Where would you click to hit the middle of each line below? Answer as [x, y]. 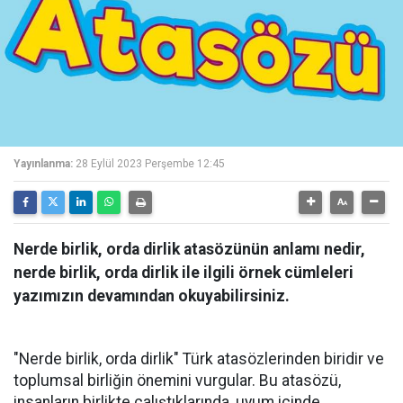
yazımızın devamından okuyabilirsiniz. [152, 296]
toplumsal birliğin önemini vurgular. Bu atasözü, [177, 381]
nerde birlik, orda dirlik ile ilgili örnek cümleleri [184, 273]
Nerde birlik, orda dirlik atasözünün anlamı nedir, [189, 249]
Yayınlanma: [43, 164]
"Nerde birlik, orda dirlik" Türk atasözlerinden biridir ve [199, 359]
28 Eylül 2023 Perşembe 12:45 [150, 164]
